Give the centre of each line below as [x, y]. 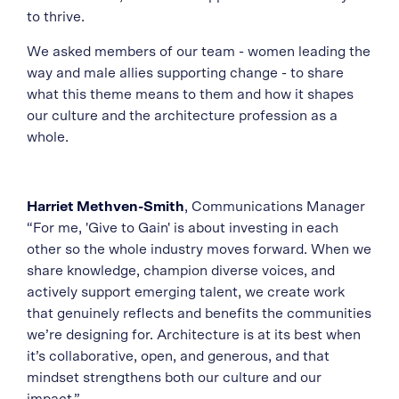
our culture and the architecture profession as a [182, 116]
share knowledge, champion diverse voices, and [181, 271]
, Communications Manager [275, 207]
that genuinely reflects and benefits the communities [199, 314]
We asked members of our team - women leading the [199, 52]
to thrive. [56, 17]
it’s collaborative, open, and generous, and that [178, 357]
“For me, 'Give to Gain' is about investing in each [183, 228]
